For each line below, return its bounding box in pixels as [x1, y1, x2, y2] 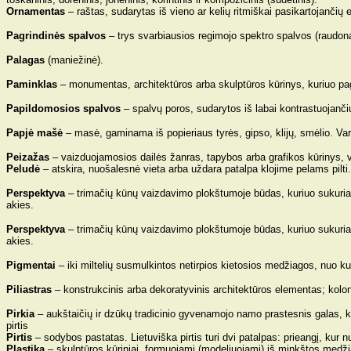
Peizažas [6, 151, 52, 163]
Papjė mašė [6, 127, 63, 139]
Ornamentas [6, 5, 68, 17]
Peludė [6, 163, 40, 175]
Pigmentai [6, 259, 59, 271]
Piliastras [6, 284, 55, 295]
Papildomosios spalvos [6, 103, 124, 114]
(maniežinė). [45, 54, 103, 66]
